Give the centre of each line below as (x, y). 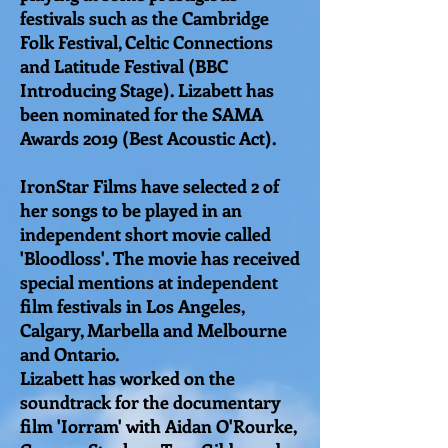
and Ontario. (69, 353)
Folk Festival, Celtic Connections (146, 41)
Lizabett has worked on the (127, 377)
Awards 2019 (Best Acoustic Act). (150, 137)
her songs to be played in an (131, 209)
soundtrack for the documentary (150, 401)
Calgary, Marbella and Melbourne (153, 329)
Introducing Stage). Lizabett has (147, 89)
